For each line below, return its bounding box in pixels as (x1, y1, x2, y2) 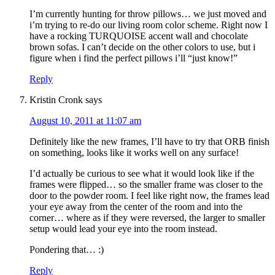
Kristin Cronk (29, 95, 83, 106)
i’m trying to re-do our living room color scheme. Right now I (29, 20, 268, 31)
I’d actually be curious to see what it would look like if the (29, 168, 254, 179)
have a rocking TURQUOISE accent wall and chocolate (29, 31, 248, 42)
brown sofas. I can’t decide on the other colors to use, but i (29, 42, 255, 53)
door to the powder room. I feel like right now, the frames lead (29, 190, 269, 201)
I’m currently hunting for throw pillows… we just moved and (29, 9, 266, 20)
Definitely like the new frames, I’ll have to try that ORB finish (29, 136, 269, 147)
